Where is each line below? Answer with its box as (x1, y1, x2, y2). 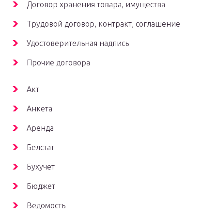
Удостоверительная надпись (27, 39, 129, 48)
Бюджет (27, 182, 55, 191)
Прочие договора (27, 58, 90, 67)
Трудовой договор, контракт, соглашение (27, 19, 180, 29)
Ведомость (27, 201, 65, 210)
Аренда (27, 124, 54, 133)
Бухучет (27, 162, 55, 171)
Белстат (27, 143, 54, 152)
